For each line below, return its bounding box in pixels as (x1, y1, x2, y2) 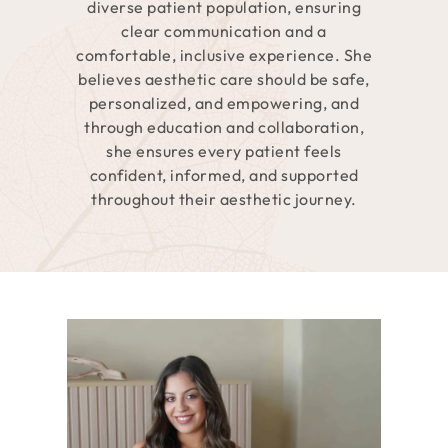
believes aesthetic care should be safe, (78, 68, 370, 89)
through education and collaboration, (84, 116, 364, 137)
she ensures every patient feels (106, 140, 342, 161)
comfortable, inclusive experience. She (76, 44, 372, 65)
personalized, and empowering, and (88, 92, 360, 113)
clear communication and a (121, 20, 327, 41)
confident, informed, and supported (89, 164, 359, 185)
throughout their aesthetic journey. (91, 188, 357, 209)
